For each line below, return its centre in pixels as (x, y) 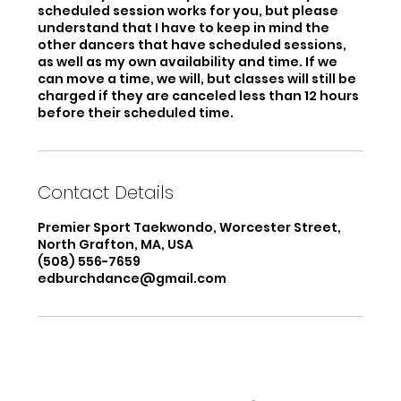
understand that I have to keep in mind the (184, 28)
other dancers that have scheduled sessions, (192, 45)
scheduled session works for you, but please (188, 11)
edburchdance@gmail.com (132, 279)
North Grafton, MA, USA (116, 245)
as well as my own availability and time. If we (188, 62)
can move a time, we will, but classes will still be (197, 79)
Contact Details (106, 193)
